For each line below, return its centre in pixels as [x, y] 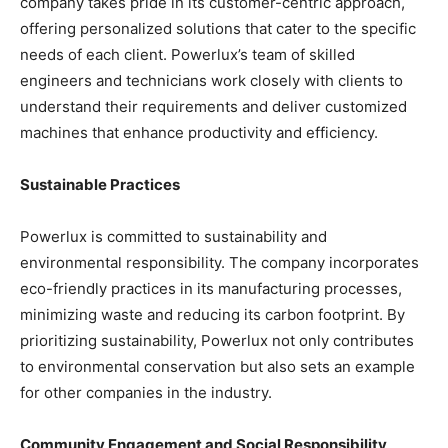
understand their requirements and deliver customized [213, 107]
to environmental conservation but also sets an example [217, 367]
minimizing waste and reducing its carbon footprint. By [212, 315]
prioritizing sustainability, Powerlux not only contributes [217, 341]
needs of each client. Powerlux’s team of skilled [187, 55]
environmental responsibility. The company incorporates [219, 263]
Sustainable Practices [100, 185]
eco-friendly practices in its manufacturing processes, [211, 289]
